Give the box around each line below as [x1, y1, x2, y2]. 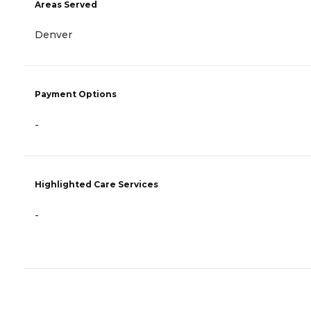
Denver [35, 28, 72, 42]
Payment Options [35, 89, 117, 100]
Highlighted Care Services [35, 179, 158, 190]
